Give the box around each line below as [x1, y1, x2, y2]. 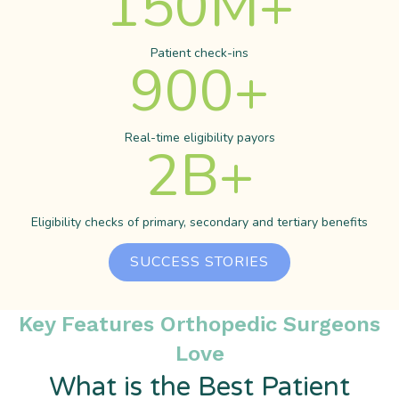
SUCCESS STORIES [130, 252, 269, 273]
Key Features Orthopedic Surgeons [19, 311, 380, 337]
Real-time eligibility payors [124, 128, 275, 146]
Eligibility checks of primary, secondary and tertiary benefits [31, 213, 368, 231]
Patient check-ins [151, 44, 248, 61]
